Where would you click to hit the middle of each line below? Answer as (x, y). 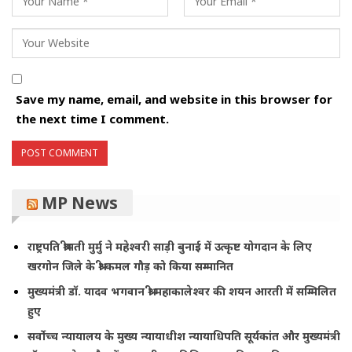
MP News (80, 202)
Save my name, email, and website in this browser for (174, 99)
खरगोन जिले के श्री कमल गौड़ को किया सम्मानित (130, 266)
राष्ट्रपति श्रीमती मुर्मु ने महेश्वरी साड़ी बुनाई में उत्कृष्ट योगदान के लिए (170, 247)
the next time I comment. (92, 118)
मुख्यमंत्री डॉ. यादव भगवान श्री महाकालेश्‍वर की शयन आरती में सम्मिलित (182, 291)
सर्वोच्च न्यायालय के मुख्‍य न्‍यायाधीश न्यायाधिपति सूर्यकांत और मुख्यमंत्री (184, 336)
